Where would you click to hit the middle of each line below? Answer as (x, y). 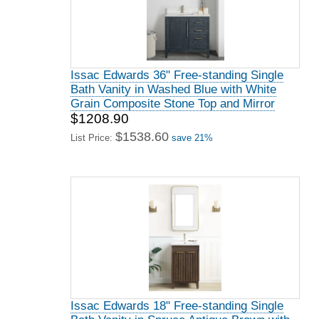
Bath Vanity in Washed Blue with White (173, 89)
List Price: (93, 138)
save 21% (192, 138)
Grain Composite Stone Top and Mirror (173, 104)
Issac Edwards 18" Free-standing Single (177, 306)
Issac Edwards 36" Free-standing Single (177, 75)
